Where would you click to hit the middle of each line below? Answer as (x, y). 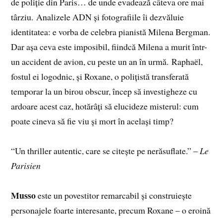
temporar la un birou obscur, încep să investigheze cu (104, 91)
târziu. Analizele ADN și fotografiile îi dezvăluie (98, 17)
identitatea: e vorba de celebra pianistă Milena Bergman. (111, 32)
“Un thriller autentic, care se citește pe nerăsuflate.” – (105, 151)
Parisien (26, 166)
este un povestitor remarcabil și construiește (114, 195)
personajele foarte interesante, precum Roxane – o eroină (111, 210)
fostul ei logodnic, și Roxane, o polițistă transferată (100, 77)
